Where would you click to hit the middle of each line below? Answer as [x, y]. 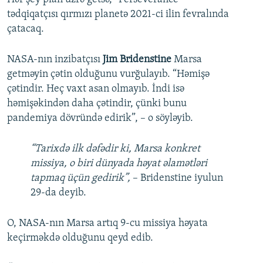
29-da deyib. [58, 193]
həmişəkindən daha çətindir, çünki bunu [97, 104]
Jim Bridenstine [136, 60]
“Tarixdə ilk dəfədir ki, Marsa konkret [115, 149]
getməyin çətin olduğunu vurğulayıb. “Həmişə [108, 75]
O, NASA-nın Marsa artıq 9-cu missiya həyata [107, 224]
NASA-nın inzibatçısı [54, 60]
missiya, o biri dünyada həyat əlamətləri [119, 164]
